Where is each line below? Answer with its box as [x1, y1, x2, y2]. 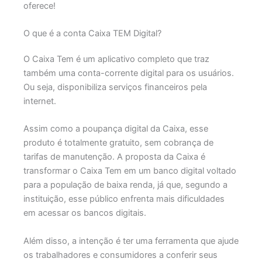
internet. [23, 95, 56, 106]
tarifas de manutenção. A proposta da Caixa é [23, 151, 205, 163]
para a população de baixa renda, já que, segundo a [23, 180, 227, 191]
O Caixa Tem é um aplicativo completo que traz [23, 53, 209, 64]
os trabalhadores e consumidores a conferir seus [23, 249, 218, 260]
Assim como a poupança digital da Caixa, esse [23, 123, 208, 135]
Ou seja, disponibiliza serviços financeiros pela [23, 81, 207, 92]
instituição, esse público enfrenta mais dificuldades [23, 194, 225, 205]
